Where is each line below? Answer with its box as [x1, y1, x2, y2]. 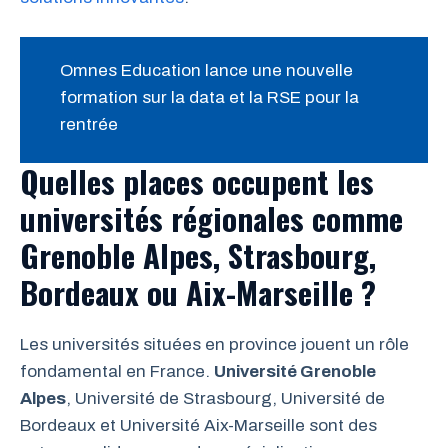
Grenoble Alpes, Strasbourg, [20, 232, 376, 279]
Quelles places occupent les [20, 158, 374, 205]
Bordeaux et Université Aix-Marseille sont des [20, 416, 377, 436]
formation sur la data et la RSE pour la [60, 87, 359, 107]
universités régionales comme [20, 195, 403, 242]
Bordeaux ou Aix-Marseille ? [20, 269, 376, 316]
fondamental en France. [20, 362, 214, 382]
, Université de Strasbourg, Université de [66, 389, 385, 409]
